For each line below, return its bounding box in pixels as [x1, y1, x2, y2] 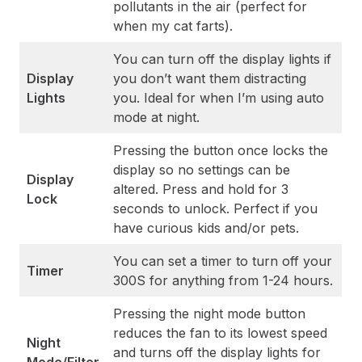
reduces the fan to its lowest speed [113, 325, 327, 342]
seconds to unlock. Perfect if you [113, 200, 318, 217]
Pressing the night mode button [113, 305, 305, 322]
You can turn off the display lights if [113, 51, 331, 68]
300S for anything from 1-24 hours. [113, 272, 333, 289]
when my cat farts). [113, 18, 237, 35]
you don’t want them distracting [113, 70, 306, 87]
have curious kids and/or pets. [113, 220, 299, 237]
